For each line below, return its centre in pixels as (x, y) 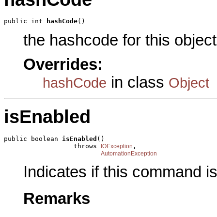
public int (25, 21)
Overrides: (63, 65)
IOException (117, 146)
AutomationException (129, 153)
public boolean (33, 139)
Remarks (57, 198)
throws (52, 146)
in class (138, 83)
